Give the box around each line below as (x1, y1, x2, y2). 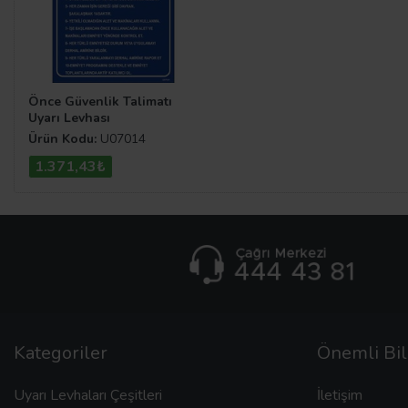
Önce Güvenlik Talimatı (28, 93, 172, 111)
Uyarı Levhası (28, 109, 110, 127)
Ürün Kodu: (28, 129, 97, 148)
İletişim (316, 384, 362, 405)
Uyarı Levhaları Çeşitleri (14, 384, 162, 405)
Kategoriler (14, 340, 107, 365)
